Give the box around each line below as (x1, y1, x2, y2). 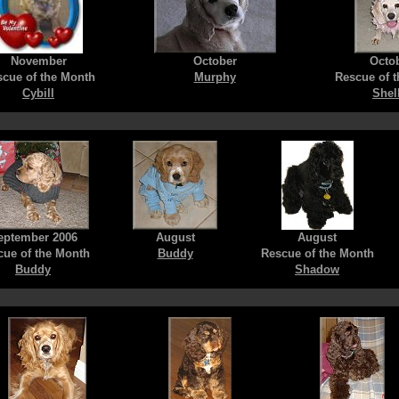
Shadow (295, 263, 339, 277)
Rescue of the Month (260, 247, 374, 261)
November (10, 54, 67, 69)
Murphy (193, 70, 236, 85)
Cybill (22, 86, 54, 101)
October (192, 54, 237, 69)
